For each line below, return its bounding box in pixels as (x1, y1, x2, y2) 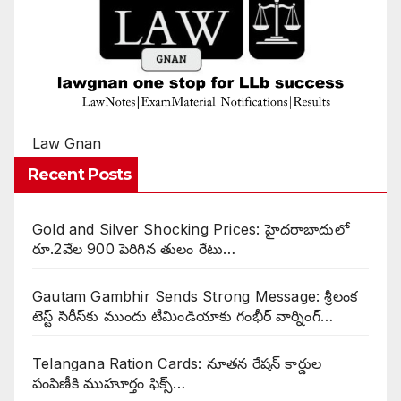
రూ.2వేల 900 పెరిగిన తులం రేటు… (32, 240, 236, 259)
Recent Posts (28, 165, 132, 185)
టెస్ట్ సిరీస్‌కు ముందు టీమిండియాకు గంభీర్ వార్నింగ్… (32, 307, 334, 326)
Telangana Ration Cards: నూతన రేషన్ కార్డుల (32, 354, 321, 373)
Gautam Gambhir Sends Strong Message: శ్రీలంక (32, 287, 357, 306)
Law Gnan (32, 134, 101, 153)
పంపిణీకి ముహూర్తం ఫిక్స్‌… (32, 374, 186, 393)
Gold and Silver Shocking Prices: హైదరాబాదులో (32, 220, 349, 239)
